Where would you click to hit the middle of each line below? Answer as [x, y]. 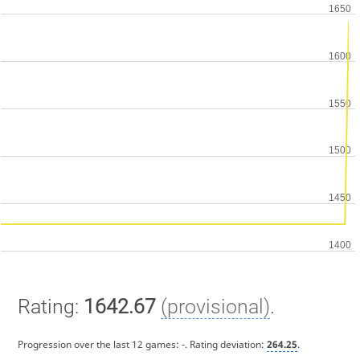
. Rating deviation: [225, 345]
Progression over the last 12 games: [99, 345]
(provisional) [215, 306]
